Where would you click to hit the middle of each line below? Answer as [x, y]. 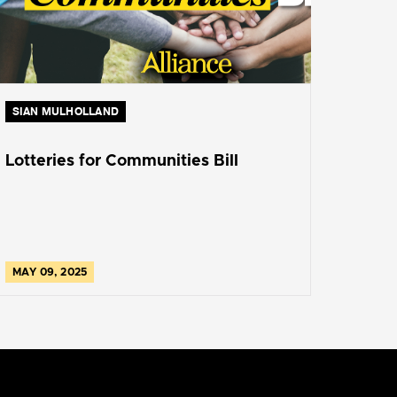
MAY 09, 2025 [50, 272]
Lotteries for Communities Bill [121, 161]
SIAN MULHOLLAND [66, 112]
